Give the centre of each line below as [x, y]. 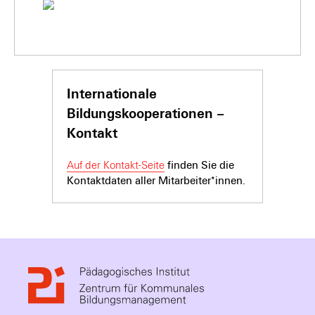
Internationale [112, 94]
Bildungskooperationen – [146, 114]
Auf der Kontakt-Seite [116, 166]
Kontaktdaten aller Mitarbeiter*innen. [156, 181]
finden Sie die [199, 166]
